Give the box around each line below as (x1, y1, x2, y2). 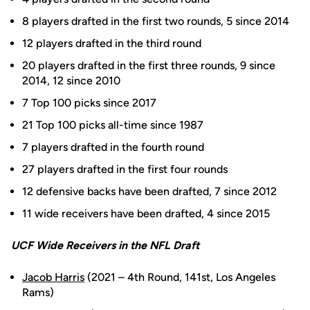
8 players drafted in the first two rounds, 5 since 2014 (22, 15, 289, 28)
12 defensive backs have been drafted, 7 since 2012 (22, 185, 277, 198)
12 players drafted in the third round (22, 37, 201, 50)
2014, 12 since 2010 (22, 74, 120, 87)
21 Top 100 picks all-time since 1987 (22, 118, 203, 131)
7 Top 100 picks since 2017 (22, 96, 156, 109)
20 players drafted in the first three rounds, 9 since (22, 59, 275, 72)
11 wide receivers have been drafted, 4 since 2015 (22, 207, 270, 220)
